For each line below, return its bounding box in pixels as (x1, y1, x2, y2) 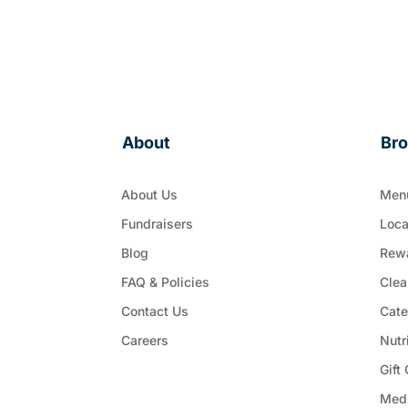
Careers (121, 331, 169, 348)
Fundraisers (121, 215, 194, 231)
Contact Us (121, 302, 189, 319)
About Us (121, 186, 178, 202)
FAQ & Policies (121, 273, 210, 290)
